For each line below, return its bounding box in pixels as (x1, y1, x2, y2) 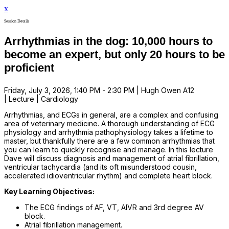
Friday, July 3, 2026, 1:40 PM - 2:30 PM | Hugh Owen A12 (4, 85, 194, 95)
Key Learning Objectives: (4, 187, 95, 196)
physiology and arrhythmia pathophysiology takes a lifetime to (4, 127, 213, 136)
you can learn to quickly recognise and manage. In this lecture (4, 145, 213, 154)
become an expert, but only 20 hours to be (4, 48, 225, 61)
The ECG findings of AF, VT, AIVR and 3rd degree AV (25, 202, 204, 212)
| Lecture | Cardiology (4, 94, 78, 103)
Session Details (4, 18, 29, 24)
